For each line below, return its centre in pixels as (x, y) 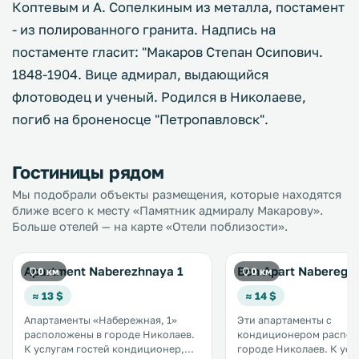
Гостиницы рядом (88, 172)
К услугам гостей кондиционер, (104, 349)
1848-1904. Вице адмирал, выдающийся (140, 75)
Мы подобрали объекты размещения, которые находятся (177, 194)
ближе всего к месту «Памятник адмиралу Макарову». (167, 210)
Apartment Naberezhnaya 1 (104, 271)
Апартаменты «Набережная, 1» (101, 320)
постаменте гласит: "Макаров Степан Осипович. (167, 52)
